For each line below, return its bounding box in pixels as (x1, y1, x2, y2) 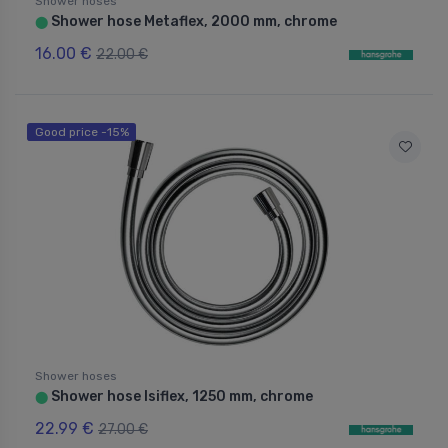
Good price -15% (34, 124, 129, 139)
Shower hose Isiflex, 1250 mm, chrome (48, 387, 313, 405)
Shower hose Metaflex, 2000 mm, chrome (48, 12, 337, 30)
